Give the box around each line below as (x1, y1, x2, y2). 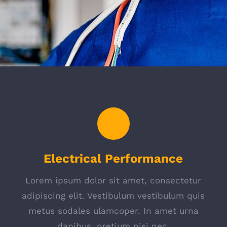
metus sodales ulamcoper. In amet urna (28, 206, 199, 216)
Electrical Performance (44, 152, 183, 166)
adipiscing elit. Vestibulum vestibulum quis (22, 191, 205, 201)
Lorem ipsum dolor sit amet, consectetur (25, 175, 202, 185)
